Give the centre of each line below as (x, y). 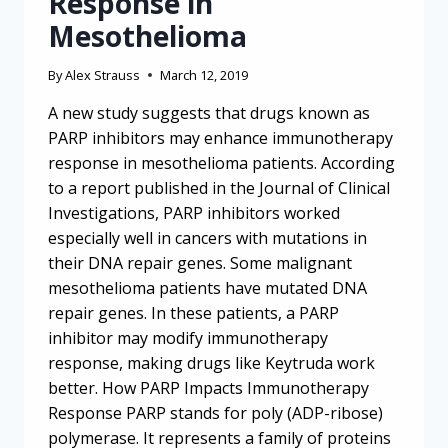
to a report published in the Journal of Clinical (219, 188)
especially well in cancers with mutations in (207, 238)
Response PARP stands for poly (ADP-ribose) (215, 413)
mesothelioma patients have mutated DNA (207, 288)
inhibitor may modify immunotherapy (188, 338)
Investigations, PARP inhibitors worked (194, 213)
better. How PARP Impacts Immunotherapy (208, 388)
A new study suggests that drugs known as (209, 113)
